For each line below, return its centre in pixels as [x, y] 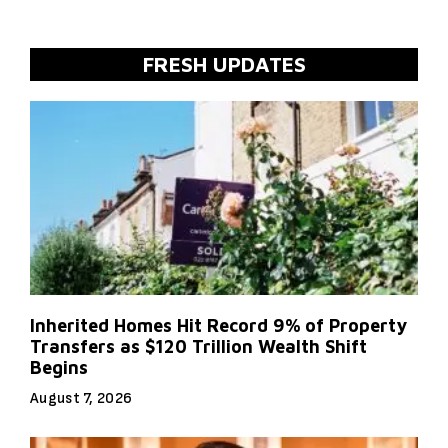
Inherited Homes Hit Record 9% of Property [218, 325]
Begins [59, 367]
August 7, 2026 [81, 398]
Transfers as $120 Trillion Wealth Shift [198, 346]
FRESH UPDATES [224, 63]
